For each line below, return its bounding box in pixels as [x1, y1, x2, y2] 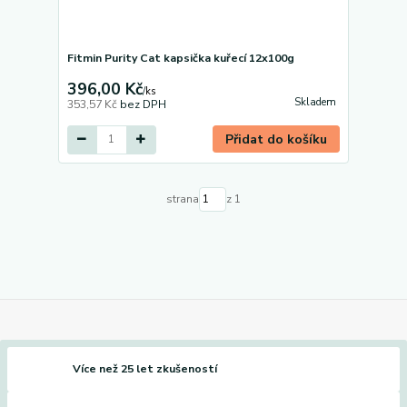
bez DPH [119, 96, 166, 112]
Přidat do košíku [225, 130, 328, 148]
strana [165, 192, 199, 207]
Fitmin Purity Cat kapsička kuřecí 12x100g [66, 50, 294, 65]
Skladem [293, 95, 336, 109]
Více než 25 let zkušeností [73, 361, 217, 376]
